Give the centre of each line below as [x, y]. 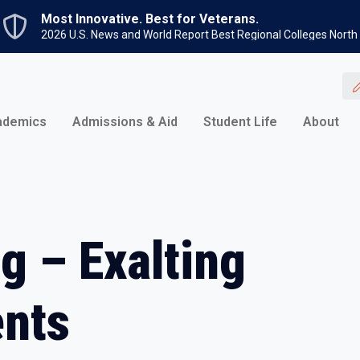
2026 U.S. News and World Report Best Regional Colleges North [199, 35]
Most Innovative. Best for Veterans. [150, 19]
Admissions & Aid [125, 122]
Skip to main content [233, 9]
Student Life [240, 122]
